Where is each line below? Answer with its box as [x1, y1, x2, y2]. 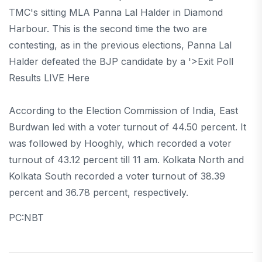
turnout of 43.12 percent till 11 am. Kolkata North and [9, 154, 244, 166]
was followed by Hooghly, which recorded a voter [9, 137, 232, 150]
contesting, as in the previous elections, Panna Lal [9, 39, 232, 51]
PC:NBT [9, 212, 44, 224]
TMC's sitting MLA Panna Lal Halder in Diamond [9, 6, 223, 19]
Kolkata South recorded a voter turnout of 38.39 [9, 170, 225, 182]
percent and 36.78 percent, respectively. [9, 187, 188, 199]
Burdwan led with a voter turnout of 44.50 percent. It [9, 121, 246, 133]
